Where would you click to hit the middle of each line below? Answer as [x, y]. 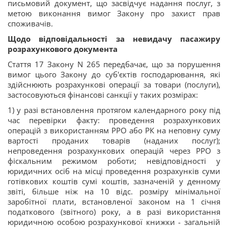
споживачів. [30, 24]
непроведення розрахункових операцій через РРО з [114, 151]
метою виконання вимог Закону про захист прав [114, 13]
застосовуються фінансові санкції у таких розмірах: [103, 95]
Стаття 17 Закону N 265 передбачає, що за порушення [114, 64]
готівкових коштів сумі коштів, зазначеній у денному [114, 181]
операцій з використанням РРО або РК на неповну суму [114, 131]
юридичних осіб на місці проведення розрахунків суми [114, 171]
